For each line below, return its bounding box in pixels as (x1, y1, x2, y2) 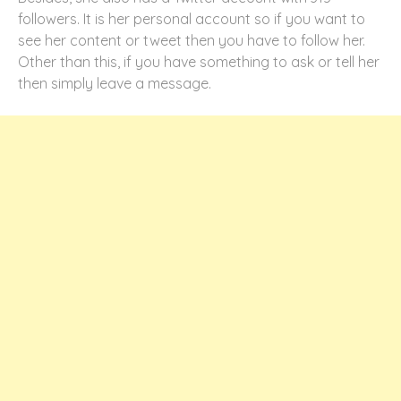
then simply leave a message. (18, 73, 211, 92)
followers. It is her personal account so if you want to (18, 9, 365, 28)
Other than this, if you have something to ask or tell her (18, 52, 380, 71)
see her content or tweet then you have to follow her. (18, 30, 365, 49)
